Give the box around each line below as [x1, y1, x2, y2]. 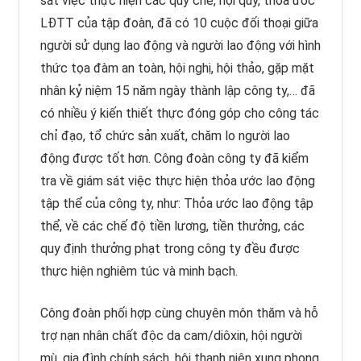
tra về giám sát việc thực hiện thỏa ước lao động [39, 173, 315, 189]
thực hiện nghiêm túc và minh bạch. [39, 263, 238, 280]
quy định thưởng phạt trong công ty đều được [39, 241, 300, 257]
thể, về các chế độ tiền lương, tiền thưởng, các [39, 218, 305, 234]
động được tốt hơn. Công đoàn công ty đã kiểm [39, 151, 309, 167]
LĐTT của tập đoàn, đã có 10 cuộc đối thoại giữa [39, 15, 318, 31]
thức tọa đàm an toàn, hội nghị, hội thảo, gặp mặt [39, 60, 314, 77]
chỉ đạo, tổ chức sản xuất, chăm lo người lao [39, 128, 290, 144]
